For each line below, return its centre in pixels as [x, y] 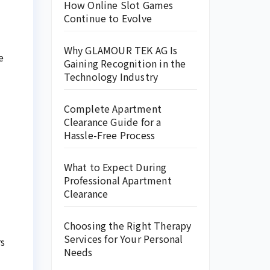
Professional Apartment [118, 180]
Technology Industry [111, 77]
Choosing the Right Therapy [127, 225]
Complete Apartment [113, 108]
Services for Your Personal [123, 239]
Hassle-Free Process [109, 135]
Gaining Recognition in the [125, 63]
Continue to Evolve [108, 18]
